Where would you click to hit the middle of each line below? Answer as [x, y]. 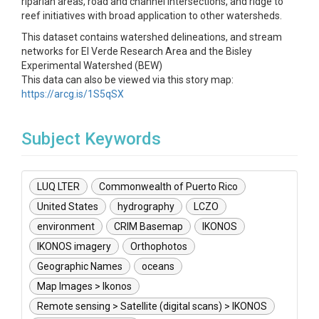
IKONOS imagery [74, 246]
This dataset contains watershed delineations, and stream [152, 37]
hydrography [146, 206]
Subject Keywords [91, 139]
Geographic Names [80, 266]
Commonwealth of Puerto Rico [168, 187]
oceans [158, 266]
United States [68, 206]
